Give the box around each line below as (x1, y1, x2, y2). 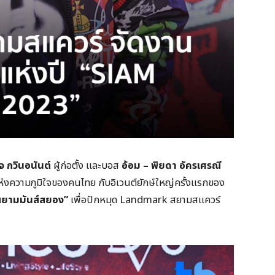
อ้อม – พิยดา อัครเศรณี (122, 157, 221, 173)
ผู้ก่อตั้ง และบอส (51, 157, 122, 173)
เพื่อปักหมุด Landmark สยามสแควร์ (68, 192, 220, 207)
